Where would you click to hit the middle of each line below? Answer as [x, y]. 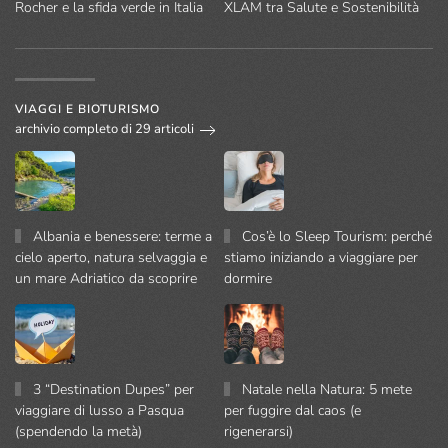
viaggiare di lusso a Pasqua [99, 410]
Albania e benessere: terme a [123, 236]
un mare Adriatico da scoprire [106, 278]
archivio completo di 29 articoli [104, 129]
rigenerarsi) [258, 431]
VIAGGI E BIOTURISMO [87, 108]
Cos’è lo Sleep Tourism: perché [337, 236]
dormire [248, 278]
